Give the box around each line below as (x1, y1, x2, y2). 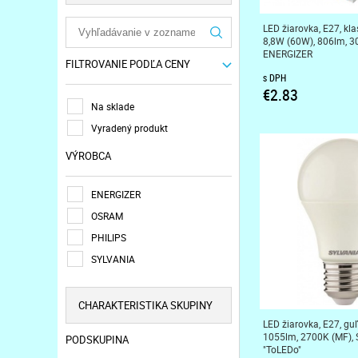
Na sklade (91, 99, 134, 113)
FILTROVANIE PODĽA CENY (66, 57, 190, 71)
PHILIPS (91, 230, 126, 244)
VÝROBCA (66, 149, 111, 163)
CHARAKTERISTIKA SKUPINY (78, 298, 213, 312)
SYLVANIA (91, 252, 135, 265)
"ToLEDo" (262, 343, 301, 356)
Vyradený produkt (91, 121, 168, 134)
